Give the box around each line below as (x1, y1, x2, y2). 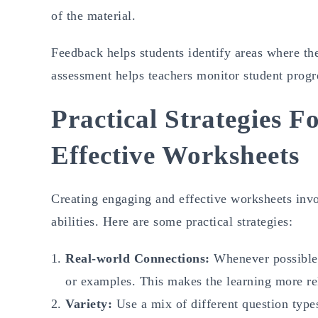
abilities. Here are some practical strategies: (51, 214, 292, 229)
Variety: (65, 296, 116, 311)
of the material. (51, 8, 140, 23)
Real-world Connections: (65, 251, 214, 265)
